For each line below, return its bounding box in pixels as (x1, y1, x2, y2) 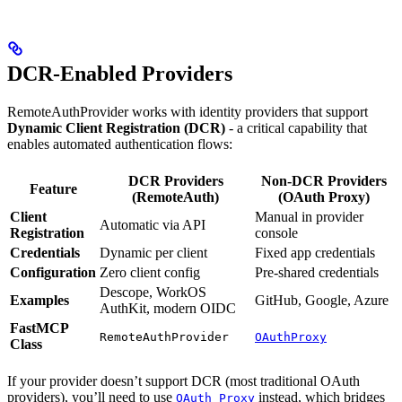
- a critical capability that (225, 120, 367, 136)
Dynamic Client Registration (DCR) (7, 120, 225, 136)
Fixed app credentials (255, 245, 375, 261)
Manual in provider (255, 209, 363, 225)
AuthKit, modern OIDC (100, 301, 236, 317)
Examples (10, 293, 69, 309)
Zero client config (100, 265, 200, 281)
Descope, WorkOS (100, 284, 206, 301)
